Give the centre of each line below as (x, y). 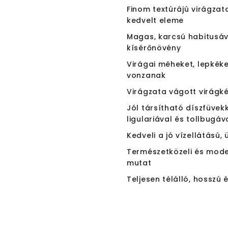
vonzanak (146, 75)
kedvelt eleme (155, 20)
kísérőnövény (154, 48)
